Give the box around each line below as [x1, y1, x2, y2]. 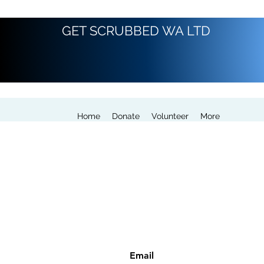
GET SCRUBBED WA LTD [62, 23, 210, 38]
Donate [112, 111, 140, 121]
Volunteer [151, 111, 189, 121]
